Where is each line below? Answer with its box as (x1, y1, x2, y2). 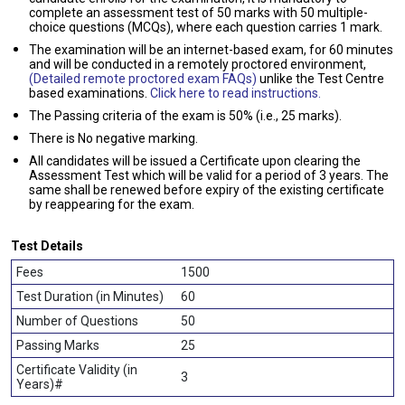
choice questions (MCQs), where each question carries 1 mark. (29, 20, 382, 34)
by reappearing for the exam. (29, 197, 194, 212)
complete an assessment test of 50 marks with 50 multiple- (29, 5, 368, 20)
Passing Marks (16, 338, 99, 353)
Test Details (11, 239, 83, 253)
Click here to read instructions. (150, 86, 321, 100)
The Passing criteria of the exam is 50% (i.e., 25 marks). (29, 108, 342, 123)
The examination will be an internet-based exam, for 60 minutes (29, 42, 393, 57)
